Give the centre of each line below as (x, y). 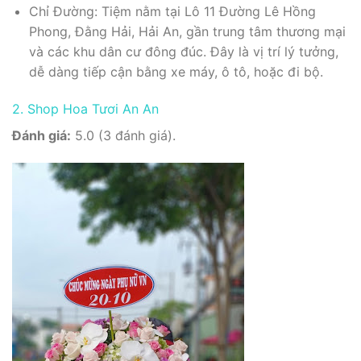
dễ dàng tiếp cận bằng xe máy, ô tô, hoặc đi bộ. (176, 72)
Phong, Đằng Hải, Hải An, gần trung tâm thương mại (187, 32)
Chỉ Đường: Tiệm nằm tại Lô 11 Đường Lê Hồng (172, 12)
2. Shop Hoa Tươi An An (85, 108)
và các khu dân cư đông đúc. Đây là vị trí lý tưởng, (183, 52)
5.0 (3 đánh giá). (123, 135)
